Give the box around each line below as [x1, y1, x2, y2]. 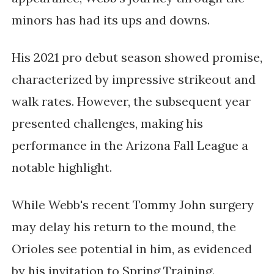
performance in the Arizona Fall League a [11, 138, 248, 154]
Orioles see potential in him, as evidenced [11, 241, 252, 257]
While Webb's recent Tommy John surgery [11, 197, 254, 213]
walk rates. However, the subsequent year [11, 94, 251, 109]
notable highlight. [11, 160, 112, 176]
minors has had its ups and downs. [11, 12, 210, 28]
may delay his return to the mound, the [11, 219, 236, 235]
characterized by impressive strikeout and [11, 72, 256, 87]
